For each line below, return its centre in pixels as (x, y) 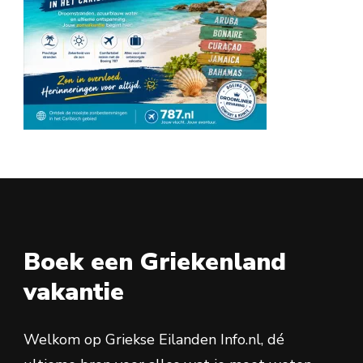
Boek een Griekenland (155, 262)
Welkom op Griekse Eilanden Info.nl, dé (154, 339)
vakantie (74, 292)
